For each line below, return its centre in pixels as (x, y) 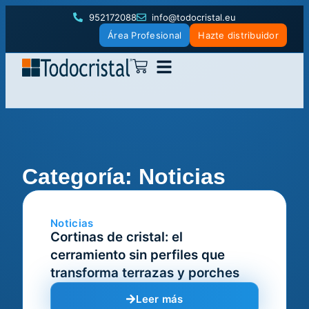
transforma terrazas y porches (145, 273)
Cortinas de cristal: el (117, 237)
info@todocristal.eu (194, 17)
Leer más (160, 299)
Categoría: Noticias (124, 177)
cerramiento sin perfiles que (138, 255)
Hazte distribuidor (238, 35)
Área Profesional (145, 35)
